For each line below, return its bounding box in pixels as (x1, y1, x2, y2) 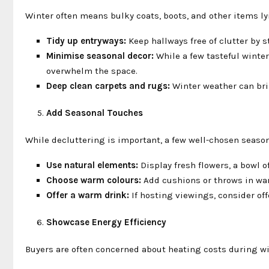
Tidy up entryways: (46, 35, 126, 46)
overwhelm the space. (46, 65, 138, 76)
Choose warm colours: (46, 174, 141, 186)
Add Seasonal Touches (46, 107, 143, 118)
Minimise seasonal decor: (46, 50, 154, 61)
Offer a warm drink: (46, 189, 129, 201)
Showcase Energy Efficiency (46, 216, 166, 228)
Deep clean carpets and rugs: (46, 80, 170, 91)
